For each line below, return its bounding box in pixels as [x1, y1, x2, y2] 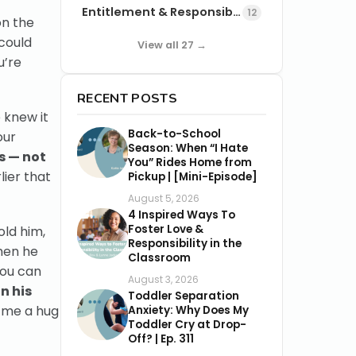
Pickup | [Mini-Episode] [128, 168, 257, 184]
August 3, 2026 [128, 272, 199, 286]
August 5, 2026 [128, 191, 199, 205]
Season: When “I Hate [128, 140, 248, 156]
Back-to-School [128, 126, 221, 141]
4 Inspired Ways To [128, 207, 235, 222]
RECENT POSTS [77, 89, 177, 107]
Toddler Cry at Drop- [128, 316, 246, 332]
